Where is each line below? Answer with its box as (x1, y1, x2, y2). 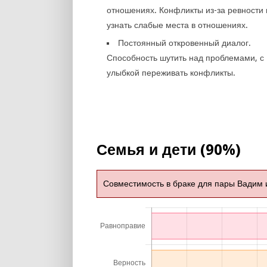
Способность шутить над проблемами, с (107, 53, 265, 63)
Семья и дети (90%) (97, 141, 241, 159)
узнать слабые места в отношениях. (107, 20, 249, 30)
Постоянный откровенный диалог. (118, 38, 252, 48)
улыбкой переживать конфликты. (107, 68, 236, 77)
